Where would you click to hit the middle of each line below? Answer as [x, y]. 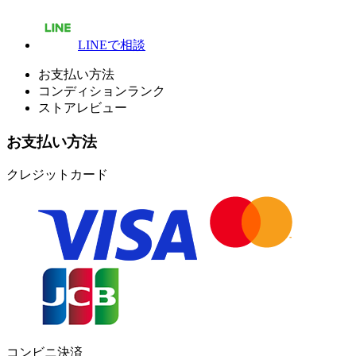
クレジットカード [57, 175]
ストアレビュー [83, 107]
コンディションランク [102, 91]
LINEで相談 [112, 44]
